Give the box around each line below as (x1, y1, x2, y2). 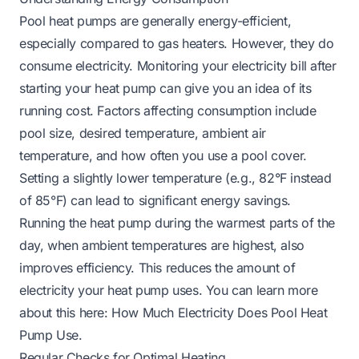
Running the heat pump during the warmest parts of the (19, 214, 335, 231)
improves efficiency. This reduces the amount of (19, 259, 296, 276)
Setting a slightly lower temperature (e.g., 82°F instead (19, 169, 332, 186)
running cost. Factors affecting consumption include (19, 102, 317, 119)
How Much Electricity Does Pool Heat (111, 304, 328, 321)
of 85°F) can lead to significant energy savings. (19, 192, 291, 208)
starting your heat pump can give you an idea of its (19, 79, 312, 96)
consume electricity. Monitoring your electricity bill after (19, 57, 337, 74)
